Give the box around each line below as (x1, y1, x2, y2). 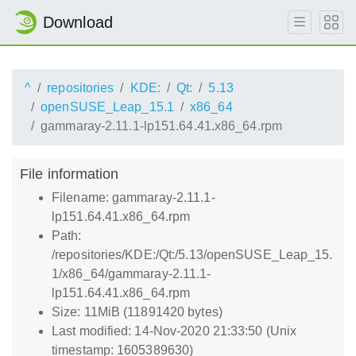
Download (43, 14, 113, 31)
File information (20, 165, 119, 182)
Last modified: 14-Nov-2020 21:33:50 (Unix (52, 324, 297, 338)
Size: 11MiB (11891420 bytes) (52, 305, 222, 319)
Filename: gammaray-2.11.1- (52, 191, 215, 204)
